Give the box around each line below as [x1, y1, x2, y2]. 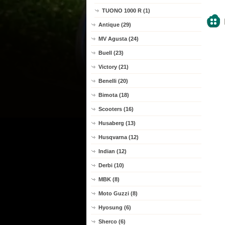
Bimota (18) [98, 92, 129, 98]
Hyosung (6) [98, 204, 131, 210]
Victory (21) [98, 64, 129, 70]
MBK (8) [98, 176, 120, 182]
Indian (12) [98, 148, 127, 154]
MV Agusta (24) [98, 36, 139, 42]
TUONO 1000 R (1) [102, 8, 150, 14]
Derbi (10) [98, 162, 124, 168]
